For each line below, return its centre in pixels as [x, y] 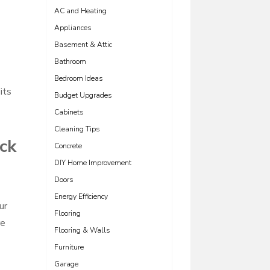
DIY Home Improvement [93, 163]
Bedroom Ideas [79, 78]
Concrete [68, 146]
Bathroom [70, 61]
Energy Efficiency [81, 196]
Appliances [73, 28]
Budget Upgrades [83, 95]
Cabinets [69, 112]
